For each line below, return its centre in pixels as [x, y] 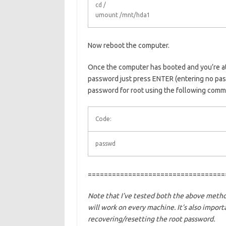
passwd [105, 144]
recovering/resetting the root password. [151, 219]
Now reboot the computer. [128, 45]
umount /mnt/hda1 [123, 15]
